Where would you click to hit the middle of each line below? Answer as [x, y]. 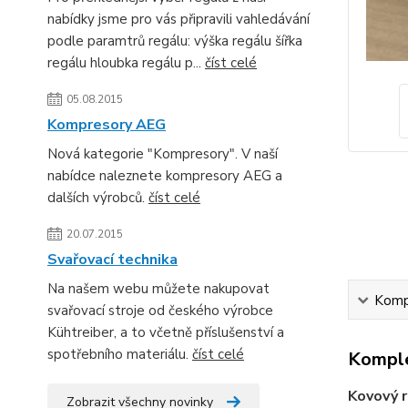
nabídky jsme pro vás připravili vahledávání [178, 19]
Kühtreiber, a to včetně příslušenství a [166, 332]
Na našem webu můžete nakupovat [158, 289]
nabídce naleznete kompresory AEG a [165, 176]
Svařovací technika [112, 260]
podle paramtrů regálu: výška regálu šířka [175, 41]
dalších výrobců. [98, 198]
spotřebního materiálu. [120, 354]
